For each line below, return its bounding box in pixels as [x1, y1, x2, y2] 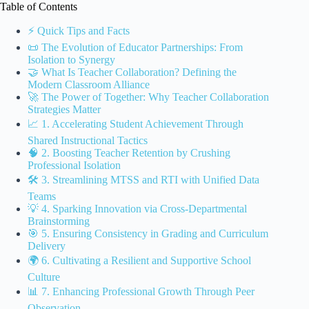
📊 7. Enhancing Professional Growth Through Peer [28, 286, 255, 298]
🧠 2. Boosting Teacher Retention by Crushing [28, 147, 230, 159]
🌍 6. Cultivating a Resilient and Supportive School [28, 255, 251, 267]
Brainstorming [28, 215, 90, 228]
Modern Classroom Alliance [28, 79, 150, 91]
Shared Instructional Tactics [28, 134, 148, 147]
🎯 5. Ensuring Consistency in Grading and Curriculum [28, 228, 268, 240]
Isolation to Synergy [28, 54, 115, 66]
